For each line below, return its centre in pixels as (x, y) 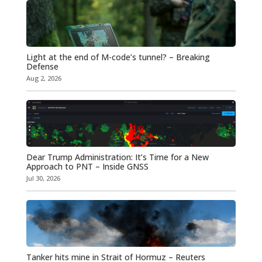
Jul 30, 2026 (43, 178)
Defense (42, 67)
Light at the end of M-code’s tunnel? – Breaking (118, 57)
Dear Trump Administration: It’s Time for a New (117, 157)
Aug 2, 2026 (44, 78)
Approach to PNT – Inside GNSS (87, 167)
